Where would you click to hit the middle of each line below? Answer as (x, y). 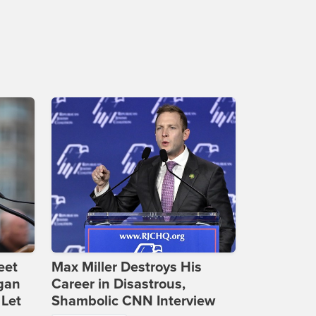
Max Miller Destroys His (127, 268)
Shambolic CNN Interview (133, 302)
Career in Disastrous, (119, 285)
